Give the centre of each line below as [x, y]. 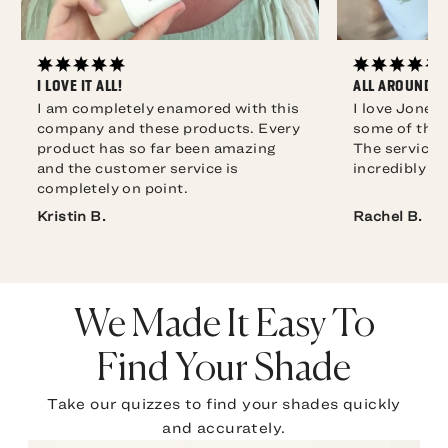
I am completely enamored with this [168, 108]
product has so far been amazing [156, 148]
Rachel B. [388, 216]
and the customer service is [138, 168]
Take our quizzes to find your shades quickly [224, 404]
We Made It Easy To [224, 326]
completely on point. [112, 188]
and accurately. [224, 428]
